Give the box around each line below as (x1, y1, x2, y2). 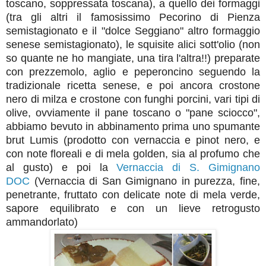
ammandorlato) (6, 216, 78, 228)
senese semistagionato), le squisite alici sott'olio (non (6, 38, 260, 50)
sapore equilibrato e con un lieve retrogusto (6, 202, 260, 214)
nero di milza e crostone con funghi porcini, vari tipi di (6, 93, 260, 105)
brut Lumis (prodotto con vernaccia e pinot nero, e (6, 134, 260, 146)
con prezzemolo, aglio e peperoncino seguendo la (6, 65, 260, 78)
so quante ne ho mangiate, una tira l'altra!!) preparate (6, 52, 260, 64)
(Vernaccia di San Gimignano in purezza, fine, (30, 175, 260, 187)
